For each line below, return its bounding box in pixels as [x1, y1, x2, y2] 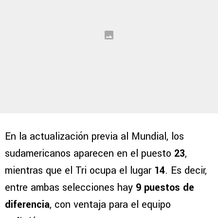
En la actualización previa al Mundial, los [5, 129, 184, 144]
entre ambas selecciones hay [5, 181, 136, 195]
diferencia [5, 198, 50, 212]
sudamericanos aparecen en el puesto [5, 146, 174, 161]
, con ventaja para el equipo [50, 198, 171, 212]
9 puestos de [136, 181, 194, 195]
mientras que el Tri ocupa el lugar [5, 163, 154, 178]
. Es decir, [165, 163, 207, 178]
